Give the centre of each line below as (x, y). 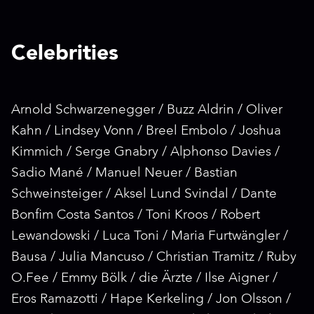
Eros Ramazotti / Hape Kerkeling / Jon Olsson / (151, 300)
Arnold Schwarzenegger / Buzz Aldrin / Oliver (147, 110)
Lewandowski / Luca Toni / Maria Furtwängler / (150, 237)
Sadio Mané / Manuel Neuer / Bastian (124, 173)
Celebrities (65, 54)
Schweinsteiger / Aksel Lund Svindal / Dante (144, 194)
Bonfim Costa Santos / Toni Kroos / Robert (136, 216)
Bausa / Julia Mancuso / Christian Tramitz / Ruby (154, 258)
